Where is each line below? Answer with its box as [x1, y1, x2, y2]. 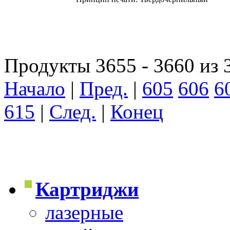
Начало [4, 77, 65, 100]
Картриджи [35, 178, 139, 200]
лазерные [45, 201, 123, 223]
